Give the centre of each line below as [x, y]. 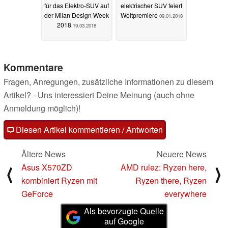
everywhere [186, 194]
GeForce [37, 194]
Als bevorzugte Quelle [124, 211]
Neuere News [182, 154]
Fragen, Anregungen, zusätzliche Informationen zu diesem [108, 82]
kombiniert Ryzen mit [59, 181]
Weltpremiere [140, 15]
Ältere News [44, 154]
